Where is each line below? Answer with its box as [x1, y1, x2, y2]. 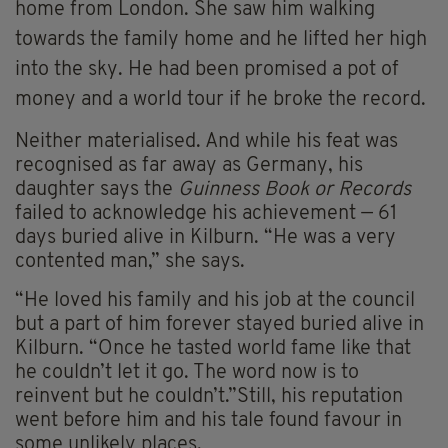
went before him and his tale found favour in [15, 410, 402, 431]
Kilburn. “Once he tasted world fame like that [15, 338, 411, 359]
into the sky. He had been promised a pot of [15, 59, 399, 80]
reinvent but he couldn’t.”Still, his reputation [15, 386, 403, 407]
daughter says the [15, 179, 178, 200]
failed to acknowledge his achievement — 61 [15, 203, 397, 224]
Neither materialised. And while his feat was [15, 131, 398, 152]
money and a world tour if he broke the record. [15, 89, 426, 110]
